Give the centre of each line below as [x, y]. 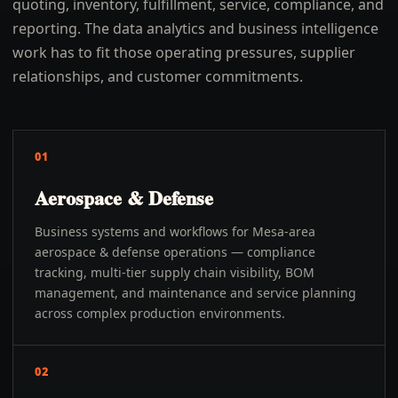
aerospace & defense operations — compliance [175, 252]
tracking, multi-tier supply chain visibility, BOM [175, 272]
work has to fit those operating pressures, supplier [184, 52]
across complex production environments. [160, 313]
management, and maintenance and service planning [195, 293]
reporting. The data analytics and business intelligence [195, 28]
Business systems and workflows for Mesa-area [175, 231]
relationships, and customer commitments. [158, 76]
